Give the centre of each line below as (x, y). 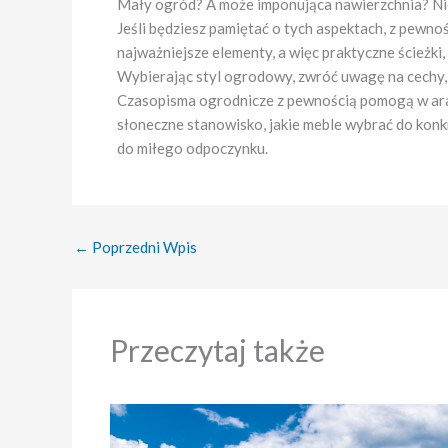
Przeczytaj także (217, 350)
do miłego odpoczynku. (192, 147)
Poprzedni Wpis (143, 246)
